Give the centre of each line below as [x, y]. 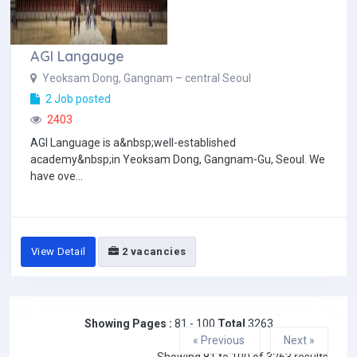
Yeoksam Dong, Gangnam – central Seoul [145, 78]
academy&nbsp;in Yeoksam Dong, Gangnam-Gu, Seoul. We [178, 159]
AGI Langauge [77, 56]
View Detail [59, 251]
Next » [299, 340]
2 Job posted [77, 99]
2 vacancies [153, 251]
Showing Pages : [128, 324]
